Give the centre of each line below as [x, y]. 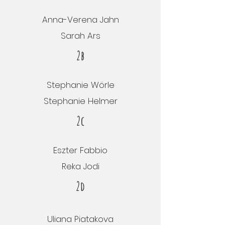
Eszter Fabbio [80, 150]
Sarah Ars [80, 36]
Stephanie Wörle [80, 85]
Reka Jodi [80, 166]
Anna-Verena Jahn [80, 20]
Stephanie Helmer [80, 101]
